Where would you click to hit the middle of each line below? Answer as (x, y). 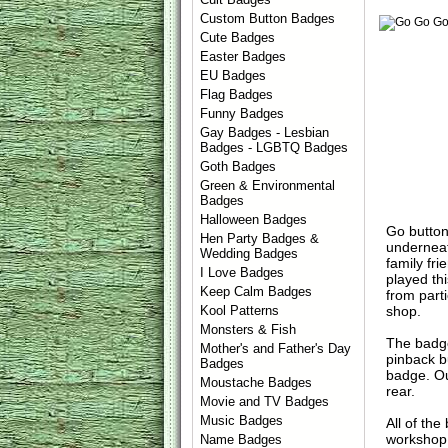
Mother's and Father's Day (276, 348)
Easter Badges (243, 56)
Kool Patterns (240, 310)
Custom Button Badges (268, 18)
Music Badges (242, 420)
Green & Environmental (268, 185)
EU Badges (233, 75)
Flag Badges (237, 94)
